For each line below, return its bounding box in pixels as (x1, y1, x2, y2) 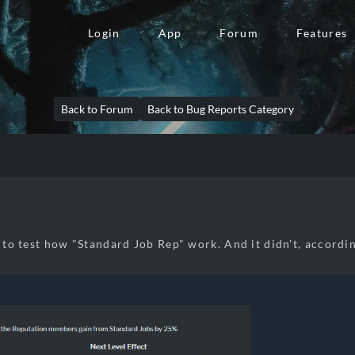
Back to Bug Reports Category (147, 102, 294, 116)
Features (296, 26, 348, 40)
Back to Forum (61, 102, 133, 116)
